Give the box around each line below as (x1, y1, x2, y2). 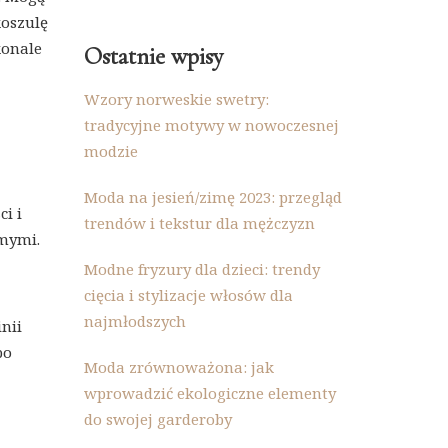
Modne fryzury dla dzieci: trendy (83, 259, 320, 279)
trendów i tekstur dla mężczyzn (83, 213, 315, 233)
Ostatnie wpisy (83, 42, 223, 71)
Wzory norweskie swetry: (83, 89, 269, 109)
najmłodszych (83, 311, 186, 331)
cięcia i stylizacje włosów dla (83, 285, 293, 305)
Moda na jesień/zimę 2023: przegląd (83, 187, 342, 207)
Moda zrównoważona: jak (83, 357, 274, 377)
